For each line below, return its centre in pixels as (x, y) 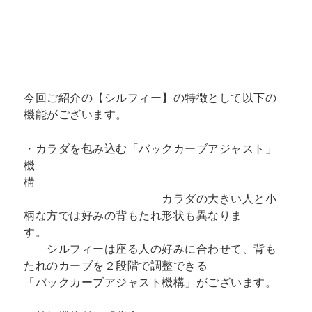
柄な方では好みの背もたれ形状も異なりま (133, 215)
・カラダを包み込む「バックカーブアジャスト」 (150, 148)
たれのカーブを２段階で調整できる (150, 265)
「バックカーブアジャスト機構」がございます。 (150, 282)
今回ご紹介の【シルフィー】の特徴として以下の (150, 97)
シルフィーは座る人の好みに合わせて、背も (150, 249)
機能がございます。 (76, 114)
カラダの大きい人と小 (150, 198)
